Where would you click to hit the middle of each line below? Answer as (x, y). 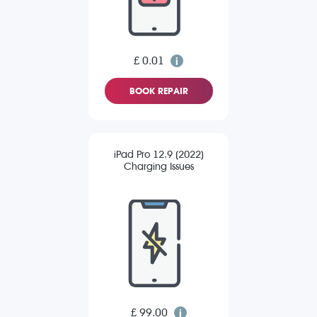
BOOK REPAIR (158, 91)
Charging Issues (158, 167)
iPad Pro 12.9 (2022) (158, 155)
